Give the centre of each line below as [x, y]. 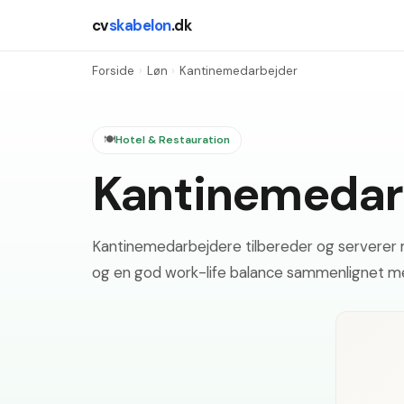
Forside [113, 71]
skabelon [140, 25]
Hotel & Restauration [173, 140]
